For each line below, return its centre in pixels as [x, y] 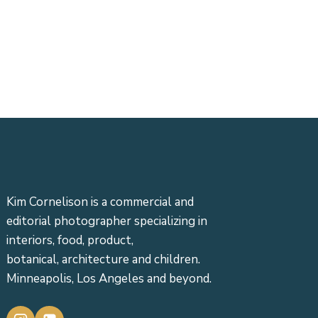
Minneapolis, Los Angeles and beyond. [109, 279]
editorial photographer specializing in [106, 221]
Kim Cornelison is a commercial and [100, 202]
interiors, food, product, [70, 241]
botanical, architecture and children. [103, 260]
